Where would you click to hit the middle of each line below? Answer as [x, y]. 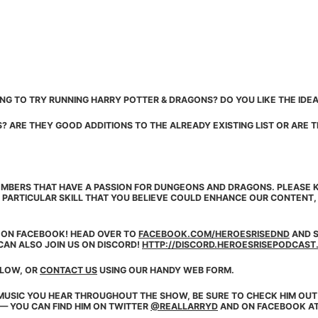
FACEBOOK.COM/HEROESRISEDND [214, 234]
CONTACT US [68, 270]
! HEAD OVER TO [102, 234]
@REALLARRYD [184, 306]
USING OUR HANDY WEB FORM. [166, 270]
